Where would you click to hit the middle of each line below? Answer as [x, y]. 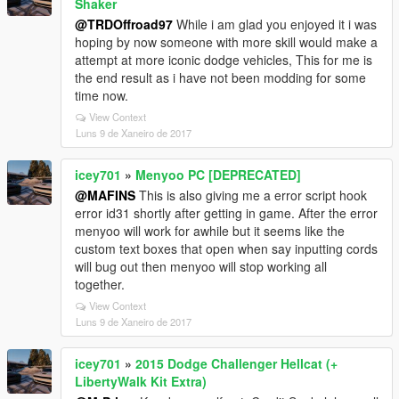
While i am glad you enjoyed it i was [275, 24]
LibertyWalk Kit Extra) [141, 381]
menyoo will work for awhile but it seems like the [210, 230]
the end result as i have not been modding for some [220, 77]
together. [100, 284]
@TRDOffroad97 [124, 24]
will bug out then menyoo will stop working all [201, 266]
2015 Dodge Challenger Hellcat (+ [236, 363]
